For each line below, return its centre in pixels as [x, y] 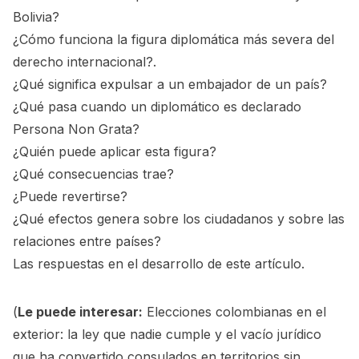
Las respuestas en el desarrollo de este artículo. [159, 264]
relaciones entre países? [87, 241]
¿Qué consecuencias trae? [93, 174]
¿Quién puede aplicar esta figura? [115, 151]
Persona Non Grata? [76, 129]
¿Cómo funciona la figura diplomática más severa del [173, 39]
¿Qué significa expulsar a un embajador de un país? [170, 84]
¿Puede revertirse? [70, 196]
